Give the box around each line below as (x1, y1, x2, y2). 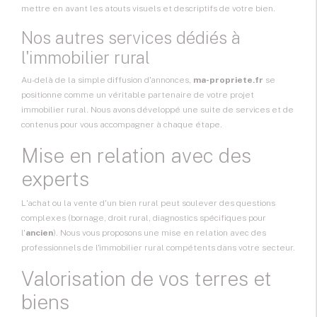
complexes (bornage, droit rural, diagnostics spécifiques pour (21, 213, 266, 224)
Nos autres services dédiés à (21, 28, 241, 48)
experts (21, 167, 89, 191)
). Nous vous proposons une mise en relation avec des (53, 228, 266, 238)
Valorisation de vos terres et (21, 267, 272, 291)
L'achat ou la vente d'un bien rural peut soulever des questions (21, 198, 275, 209)
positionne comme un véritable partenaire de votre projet (21, 90, 254, 100)
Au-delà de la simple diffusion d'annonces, (21, 75, 193, 86)
